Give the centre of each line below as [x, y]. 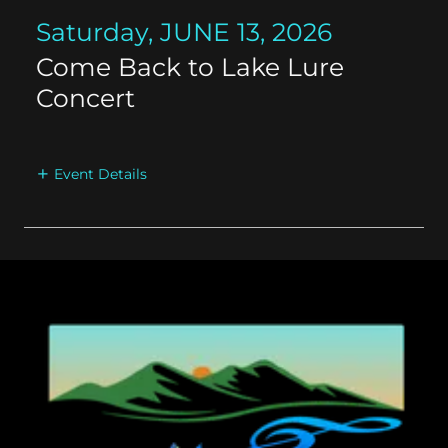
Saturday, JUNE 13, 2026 [184, 32]
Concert [85, 98]
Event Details [100, 174]
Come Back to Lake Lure [190, 67]
